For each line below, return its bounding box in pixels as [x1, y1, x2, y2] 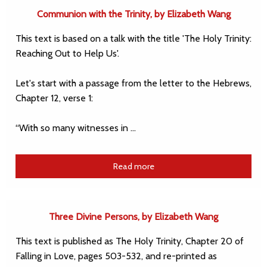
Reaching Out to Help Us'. [15, 47, 122, 59]
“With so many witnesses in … [15, 122, 136, 133]
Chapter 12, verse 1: [15, 92, 95, 104]
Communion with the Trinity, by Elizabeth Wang [36, 8, 231, 20]
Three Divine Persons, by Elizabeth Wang [49, 211, 218, 223]
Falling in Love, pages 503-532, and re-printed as [15, 250, 217, 262]
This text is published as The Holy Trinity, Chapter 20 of [15, 235, 244, 247]
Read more [113, 160, 154, 172]
